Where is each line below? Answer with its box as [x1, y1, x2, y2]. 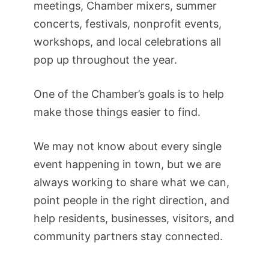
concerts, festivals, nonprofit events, [34, 17, 222, 31]
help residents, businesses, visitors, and [34, 212, 234, 225]
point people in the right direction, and [34, 194, 229, 207]
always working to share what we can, [34, 176, 229, 189]
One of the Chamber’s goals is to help [34, 88, 224, 101]
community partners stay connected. [34, 230, 223, 243]
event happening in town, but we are [34, 158, 221, 171]
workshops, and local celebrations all [34, 35, 221, 49]
